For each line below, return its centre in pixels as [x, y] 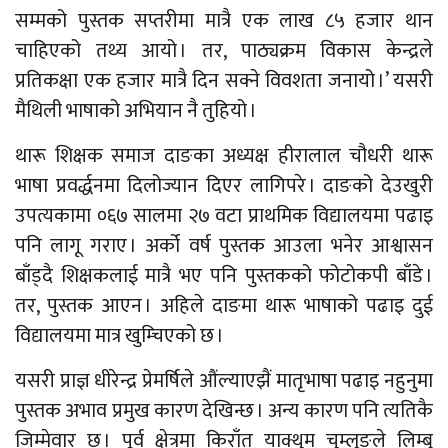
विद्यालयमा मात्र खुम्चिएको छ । [119, 335]
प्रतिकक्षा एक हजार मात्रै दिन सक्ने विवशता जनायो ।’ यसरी [224, 80]
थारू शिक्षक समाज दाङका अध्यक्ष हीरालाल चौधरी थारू [224, 155]
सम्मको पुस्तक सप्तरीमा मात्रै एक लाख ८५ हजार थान [224, 20]
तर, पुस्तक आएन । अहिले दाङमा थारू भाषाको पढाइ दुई [224, 305]
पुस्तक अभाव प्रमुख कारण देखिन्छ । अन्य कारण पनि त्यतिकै [224, 410]
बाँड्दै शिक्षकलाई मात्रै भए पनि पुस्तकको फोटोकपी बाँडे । [224, 275]
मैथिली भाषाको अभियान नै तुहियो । [136, 110]
